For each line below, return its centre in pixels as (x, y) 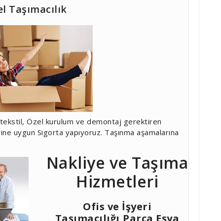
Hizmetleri (117, 181)
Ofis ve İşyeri (117, 206)
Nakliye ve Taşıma (117, 162)
